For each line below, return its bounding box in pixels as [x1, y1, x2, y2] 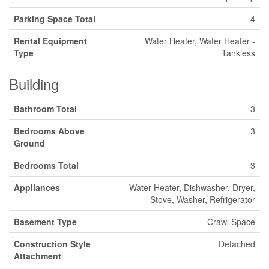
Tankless [222, 46, 255, 59]
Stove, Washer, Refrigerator [150, 193, 255, 205]
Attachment [14, 249, 61, 262]
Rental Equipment [14, 34, 87, 47]
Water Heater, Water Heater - [145, 34, 255, 47]
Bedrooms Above [14, 124, 85, 137]
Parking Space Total [14, 12, 95, 25]
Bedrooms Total [14, 159, 79, 171]
